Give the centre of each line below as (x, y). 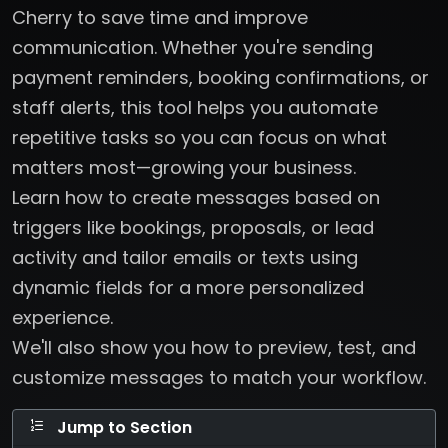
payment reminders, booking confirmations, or (220, 77)
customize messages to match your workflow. (219, 377)
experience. (62, 317)
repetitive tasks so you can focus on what (199, 137)
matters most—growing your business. (184, 167)
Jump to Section (122, 427)
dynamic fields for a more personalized (188, 287)
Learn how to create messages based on (196, 197)
